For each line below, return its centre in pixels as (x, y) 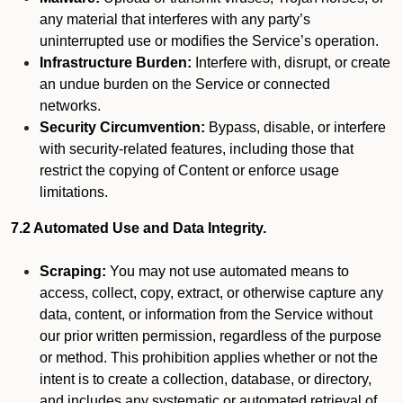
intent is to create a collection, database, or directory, (206, 379)
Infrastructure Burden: (116, 63)
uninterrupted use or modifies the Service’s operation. (209, 41)
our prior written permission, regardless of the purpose (210, 336)
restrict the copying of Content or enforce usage (189, 170)
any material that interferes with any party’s (175, 19)
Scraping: (73, 271)
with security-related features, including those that (197, 149)
